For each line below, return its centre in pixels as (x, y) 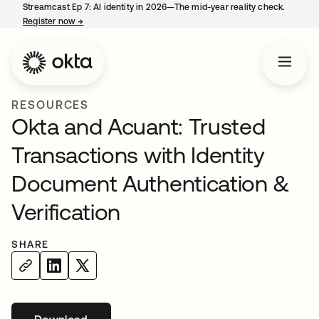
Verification (66, 212)
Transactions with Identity (138, 155)
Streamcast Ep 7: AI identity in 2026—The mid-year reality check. (154, 7)
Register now (51, 21)
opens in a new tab (122, 21)
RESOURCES (51, 105)
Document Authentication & (151, 183)
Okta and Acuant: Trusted (138, 126)
